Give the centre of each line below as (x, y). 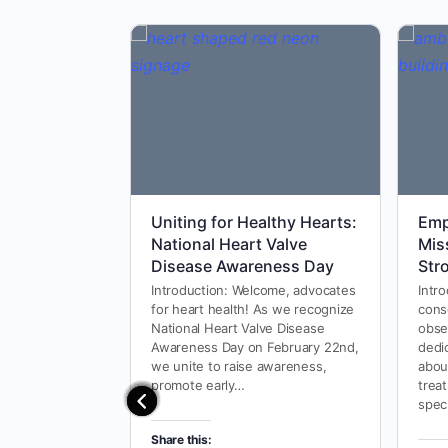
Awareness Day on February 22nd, (255, 346)
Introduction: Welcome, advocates (253, 289)
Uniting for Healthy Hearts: (254, 221)
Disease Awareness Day (242, 265)
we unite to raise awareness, (239, 365)
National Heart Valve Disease (238, 327)
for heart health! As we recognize (253, 308)
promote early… (198, 384)
